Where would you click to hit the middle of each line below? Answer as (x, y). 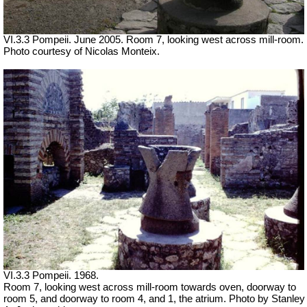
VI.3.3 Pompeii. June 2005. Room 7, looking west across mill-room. (153, 40)
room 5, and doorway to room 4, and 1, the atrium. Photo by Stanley (154, 298)
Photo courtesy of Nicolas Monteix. (82, 52)
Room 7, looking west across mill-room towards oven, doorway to (150, 287)
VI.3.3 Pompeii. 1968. (51, 275)
